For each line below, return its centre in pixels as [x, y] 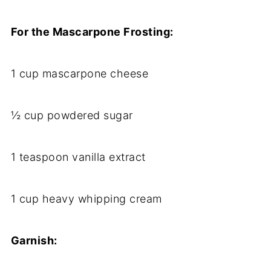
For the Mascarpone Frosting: [92, 32]
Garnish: [34, 241]
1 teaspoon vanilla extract [78, 157]
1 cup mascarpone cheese [80, 74]
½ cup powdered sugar [72, 116]
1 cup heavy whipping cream [86, 199]
